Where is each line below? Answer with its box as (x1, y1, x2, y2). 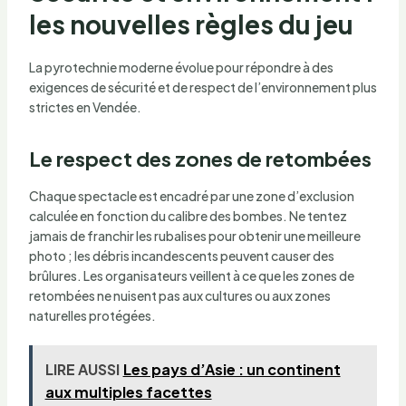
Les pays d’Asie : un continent (122, 360, 341, 380)
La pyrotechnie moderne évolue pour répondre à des (28, 59, 333, 76)
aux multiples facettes (44, 382, 212, 402)
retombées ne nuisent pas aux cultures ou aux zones (28, 286, 331, 304)
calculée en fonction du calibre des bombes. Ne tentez (28, 207, 347, 224)
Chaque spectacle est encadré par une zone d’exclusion (28, 187, 354, 204)
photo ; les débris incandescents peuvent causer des (28, 246, 334, 264)
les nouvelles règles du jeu (28, 7, 353, 40)
